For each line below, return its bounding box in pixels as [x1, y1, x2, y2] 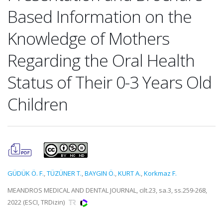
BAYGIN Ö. [85, 169, 115, 178]
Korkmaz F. [144, 169, 177, 178]
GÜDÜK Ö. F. [7, 169, 44, 178]
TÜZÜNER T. [47, 169, 82, 178]
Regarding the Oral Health [7, 49, 195, 72]
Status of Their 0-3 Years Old [7, 71, 212, 94]
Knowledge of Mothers [7, 27, 169, 50]
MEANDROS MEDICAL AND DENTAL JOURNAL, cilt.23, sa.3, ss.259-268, [7, 186, 207, 195]
